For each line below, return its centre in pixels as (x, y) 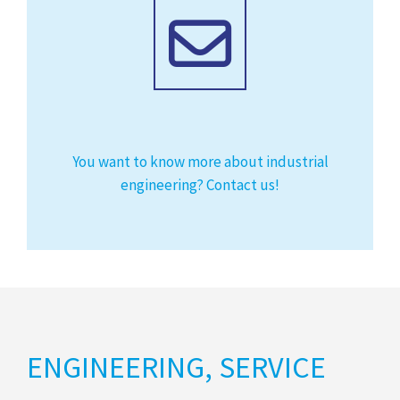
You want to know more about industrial (200, 162)
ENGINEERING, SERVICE (176, 367)
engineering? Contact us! (200, 185)
